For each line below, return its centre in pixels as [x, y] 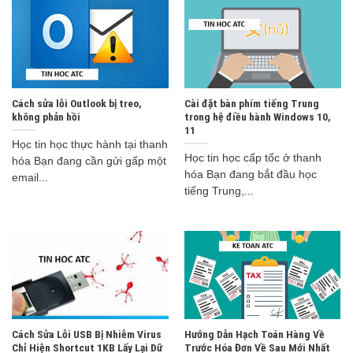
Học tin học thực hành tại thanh [89, 144]
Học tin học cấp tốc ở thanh [253, 158]
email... [30, 177]
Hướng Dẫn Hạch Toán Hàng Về [254, 334]
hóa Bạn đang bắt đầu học [250, 174]
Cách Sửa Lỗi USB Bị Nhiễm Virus [86, 334]
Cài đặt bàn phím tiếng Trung [251, 104]
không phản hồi [46, 117]
